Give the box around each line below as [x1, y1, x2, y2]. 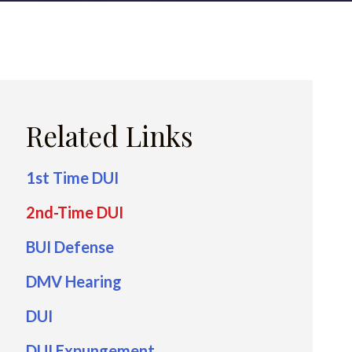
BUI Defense [26, 237, 114, 256]
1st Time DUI [26, 168, 119, 187]
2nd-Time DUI [26, 203, 123, 222]
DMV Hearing [26, 272, 122, 291]
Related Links [26, 117, 193, 154]
